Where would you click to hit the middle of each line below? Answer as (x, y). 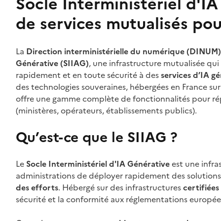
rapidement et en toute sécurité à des (88, 75)
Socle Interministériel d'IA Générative (98, 164)
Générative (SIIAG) (52, 63)
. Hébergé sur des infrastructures (120, 187)
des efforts (37, 187)
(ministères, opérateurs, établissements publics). (106, 110)
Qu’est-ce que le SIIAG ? (96, 137)
